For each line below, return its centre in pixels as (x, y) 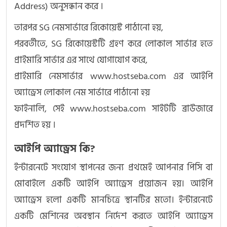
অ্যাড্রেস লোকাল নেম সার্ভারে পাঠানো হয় (82, 93)
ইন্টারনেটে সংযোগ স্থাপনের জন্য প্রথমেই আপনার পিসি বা (113, 168)
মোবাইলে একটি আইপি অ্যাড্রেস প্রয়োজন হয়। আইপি (113, 184)
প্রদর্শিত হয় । (35, 125)
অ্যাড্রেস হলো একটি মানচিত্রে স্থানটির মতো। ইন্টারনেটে (113, 200)
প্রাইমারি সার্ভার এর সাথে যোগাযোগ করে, (81, 60)
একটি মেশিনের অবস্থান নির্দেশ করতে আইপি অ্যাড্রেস (113, 216)
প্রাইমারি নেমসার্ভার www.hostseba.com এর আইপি (113, 77)
